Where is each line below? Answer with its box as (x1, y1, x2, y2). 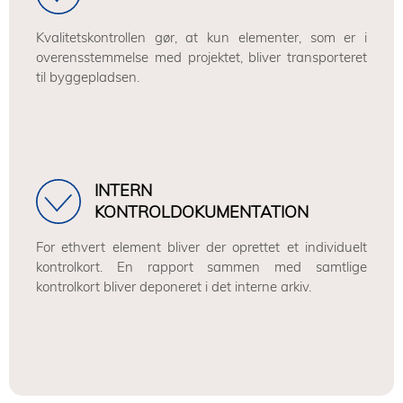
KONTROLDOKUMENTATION (94, 201, 309, 222)
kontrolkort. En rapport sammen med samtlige (36, 258, 367, 275)
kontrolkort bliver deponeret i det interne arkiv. (36, 278, 311, 295)
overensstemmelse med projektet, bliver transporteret (36, 49, 367, 66)
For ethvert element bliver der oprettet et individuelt (36, 238, 367, 255)
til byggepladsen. (36, 68, 139, 85)
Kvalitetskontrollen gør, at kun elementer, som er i (36, 29, 367, 46)
